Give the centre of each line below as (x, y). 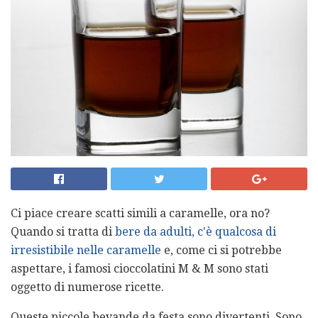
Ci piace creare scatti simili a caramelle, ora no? (140, 213)
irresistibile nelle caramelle (86, 250)
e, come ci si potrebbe (221, 250)
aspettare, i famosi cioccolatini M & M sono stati (139, 268)
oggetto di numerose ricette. (87, 287)
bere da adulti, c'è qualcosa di (196, 231)
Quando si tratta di (63, 231)
